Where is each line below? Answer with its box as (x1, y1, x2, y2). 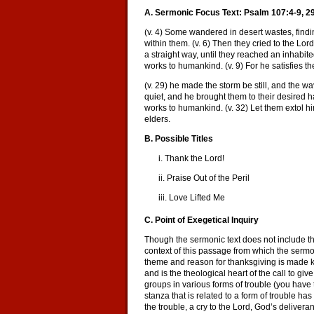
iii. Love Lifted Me (158, 193, 225, 203)
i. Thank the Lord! (158, 153, 224, 163)
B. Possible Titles (144, 134, 213, 144)
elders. (144, 114, 170, 124)
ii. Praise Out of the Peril (158, 173, 250, 183)
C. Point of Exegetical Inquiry (144, 215, 259, 225)
